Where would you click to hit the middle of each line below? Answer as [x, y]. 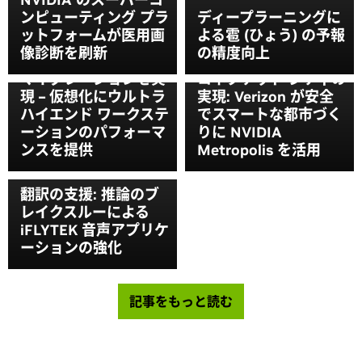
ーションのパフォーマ [93, 133]
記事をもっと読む [181, 301]
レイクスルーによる [85, 212]
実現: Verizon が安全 [265, 97]
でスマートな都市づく [269, 115]
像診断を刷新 [64, 53]
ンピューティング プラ [95, 17]
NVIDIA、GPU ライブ [93, 61]
